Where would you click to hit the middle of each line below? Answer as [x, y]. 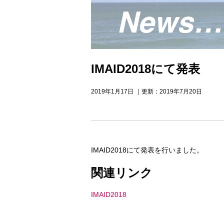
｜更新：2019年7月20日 [169, 91]
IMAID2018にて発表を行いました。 [147, 150]
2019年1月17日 [112, 91]
